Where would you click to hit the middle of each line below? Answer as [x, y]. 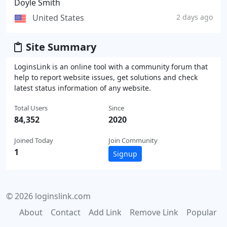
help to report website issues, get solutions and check [106, 77]
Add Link [105, 212]
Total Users [31, 108]
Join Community [133, 140]
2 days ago [195, 17]
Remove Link [154, 212]
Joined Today [34, 140]
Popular [202, 212]
